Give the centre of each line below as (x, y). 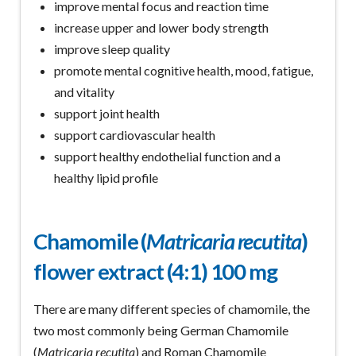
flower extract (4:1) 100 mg (155, 272)
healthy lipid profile (106, 178)
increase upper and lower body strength (162, 28)
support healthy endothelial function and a (168, 157)
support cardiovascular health (135, 135)
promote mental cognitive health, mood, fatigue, (184, 71)
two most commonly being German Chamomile (161, 330)
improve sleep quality (112, 49)
